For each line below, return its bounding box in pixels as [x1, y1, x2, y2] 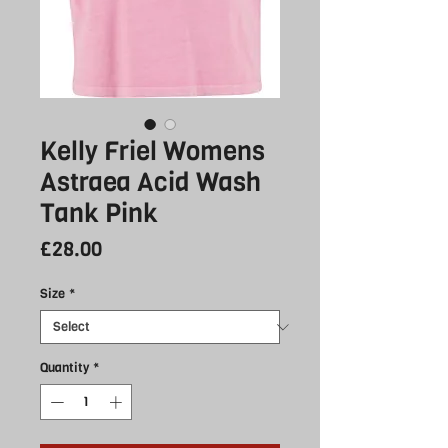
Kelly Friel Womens [40, 134, 265, 170]
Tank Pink [40, 196, 158, 232]
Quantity [40, 359, 89, 377]
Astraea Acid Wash [40, 165, 261, 201]
